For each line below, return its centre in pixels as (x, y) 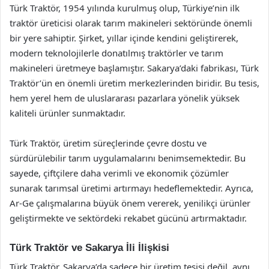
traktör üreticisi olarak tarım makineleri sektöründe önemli (131, 23)
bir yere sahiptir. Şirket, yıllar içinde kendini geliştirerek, (124, 38)
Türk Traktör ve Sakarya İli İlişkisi (89, 247)
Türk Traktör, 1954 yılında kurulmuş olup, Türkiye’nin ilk (125, 8)
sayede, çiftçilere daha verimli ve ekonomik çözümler (119, 173)
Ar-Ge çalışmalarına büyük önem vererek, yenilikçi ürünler (130, 203)
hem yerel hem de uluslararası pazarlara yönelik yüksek (125, 98)
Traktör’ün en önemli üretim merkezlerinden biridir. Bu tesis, (134, 83)
